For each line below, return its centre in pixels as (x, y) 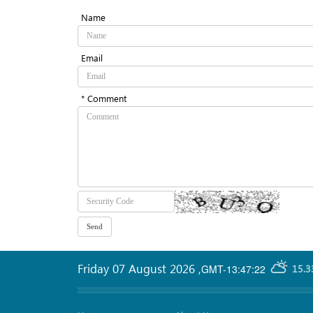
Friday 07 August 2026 (138, 268)
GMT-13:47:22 (233, 269)
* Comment (104, 98)
